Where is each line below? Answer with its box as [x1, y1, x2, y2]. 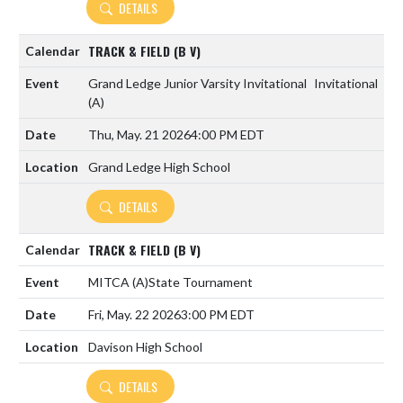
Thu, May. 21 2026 [88, 127, 191, 142]
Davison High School [88, 339, 202, 354]
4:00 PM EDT [191, 127, 264, 142]
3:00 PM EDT [181, 307, 255, 322]
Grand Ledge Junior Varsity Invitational [88, 76, 307, 91]
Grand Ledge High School [88, 159, 230, 175]
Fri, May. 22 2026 [88, 307, 181, 322]
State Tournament [148, 274, 253, 290]
